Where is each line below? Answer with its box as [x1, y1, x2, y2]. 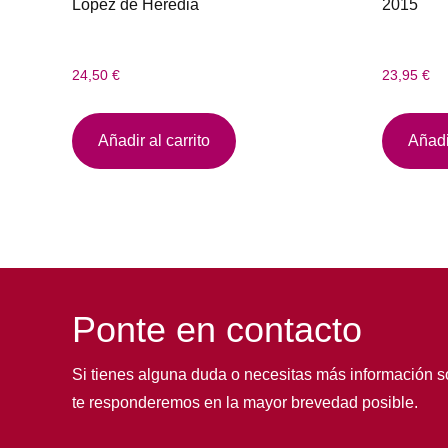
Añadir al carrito [98, 131, 210, 149]
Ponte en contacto [72, 308, 362, 350]
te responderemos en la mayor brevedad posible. [72, 393, 418, 411]
